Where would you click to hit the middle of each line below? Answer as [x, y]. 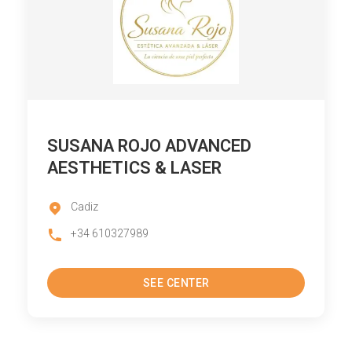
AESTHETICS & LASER [134, 168]
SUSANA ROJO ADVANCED [149, 146]
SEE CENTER [176, 283]
